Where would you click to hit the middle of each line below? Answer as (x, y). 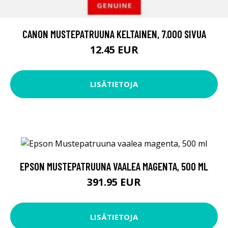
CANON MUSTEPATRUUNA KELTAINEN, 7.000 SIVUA (114, 34)
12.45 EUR (114, 49)
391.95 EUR (114, 182)
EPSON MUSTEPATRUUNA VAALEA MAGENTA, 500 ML (114, 166)
